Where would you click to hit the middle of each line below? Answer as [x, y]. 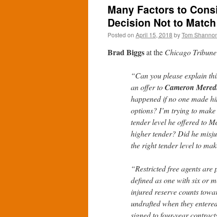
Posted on [121, 35]
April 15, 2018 [154, 35]
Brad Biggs [126, 52]
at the [155, 52]
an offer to [148, 87]
